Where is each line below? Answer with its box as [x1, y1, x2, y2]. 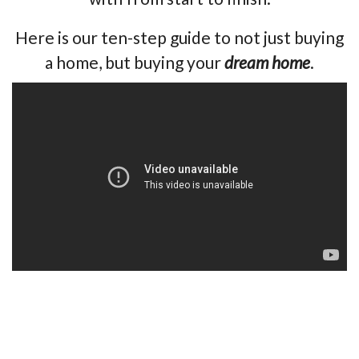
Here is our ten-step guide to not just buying [15, 27, 344, 47]
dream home [224, 52, 310, 72]
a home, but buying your [45, 52, 224, 72]
